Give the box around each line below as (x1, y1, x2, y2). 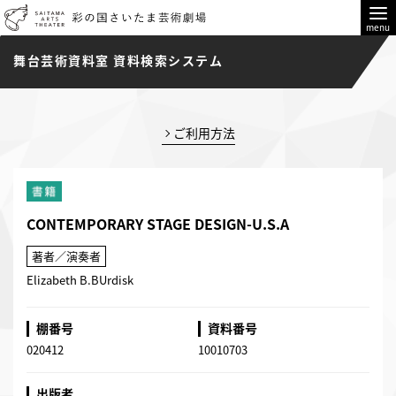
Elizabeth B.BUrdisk (27, 271, 133, 288)
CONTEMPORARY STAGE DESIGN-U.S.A (27, 213, 289, 234)
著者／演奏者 (32, 247, 101, 264)
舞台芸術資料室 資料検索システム (13, 51, 223, 69)
